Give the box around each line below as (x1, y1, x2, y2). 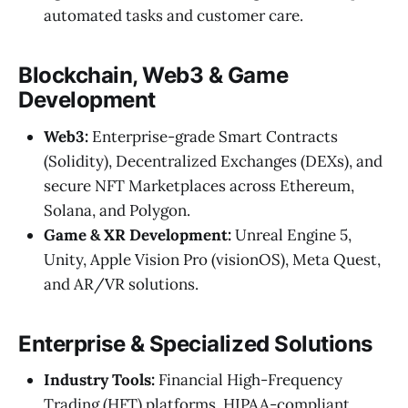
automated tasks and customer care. (44, 5, 303, 26)
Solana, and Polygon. (44, 199, 190, 220)
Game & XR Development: (44, 224, 231, 245)
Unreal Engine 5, (231, 224, 352, 245)
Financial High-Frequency (155, 370, 342, 391)
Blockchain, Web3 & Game (18, 62, 289, 89)
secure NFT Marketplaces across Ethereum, (44, 175, 354, 196)
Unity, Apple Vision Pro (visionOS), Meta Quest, (44, 249, 381, 270)
